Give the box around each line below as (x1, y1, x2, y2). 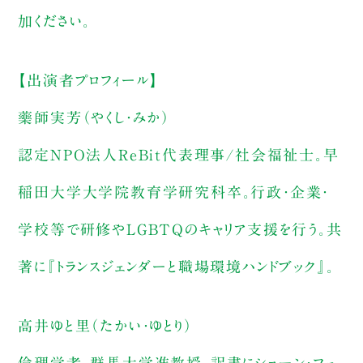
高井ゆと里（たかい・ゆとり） (18, 318, 193, 334)
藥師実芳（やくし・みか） (18, 110, 170, 126)
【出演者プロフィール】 (18, 73, 160, 88)
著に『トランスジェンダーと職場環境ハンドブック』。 (18, 259, 335, 275)
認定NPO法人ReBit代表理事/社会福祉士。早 (18, 147, 340, 163)
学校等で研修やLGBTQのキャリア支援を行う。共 (18, 222, 343, 237)
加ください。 (18, 14, 92, 29)
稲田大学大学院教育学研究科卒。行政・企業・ (18, 185, 330, 200)
